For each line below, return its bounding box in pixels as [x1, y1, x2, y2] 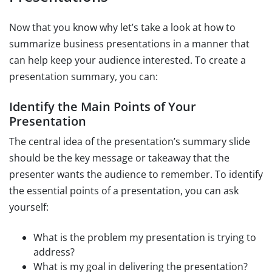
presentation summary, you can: [9, 69, 158, 83]
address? [33, 245, 75, 259]
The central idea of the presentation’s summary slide [9, 134, 250, 148]
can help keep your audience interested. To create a [9, 53, 246, 67]
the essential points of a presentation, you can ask [9, 183, 239, 197]
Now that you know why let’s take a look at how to [9, 20, 236, 34]
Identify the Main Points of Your [9, 98, 196, 115]
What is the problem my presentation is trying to [33, 230, 256, 244]
